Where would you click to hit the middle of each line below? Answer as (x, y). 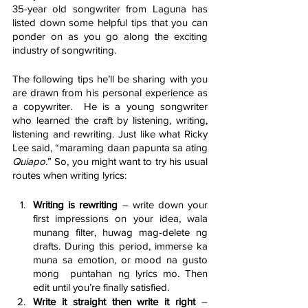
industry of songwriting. (66, 50)
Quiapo (29, 162)
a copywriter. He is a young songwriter (110, 107)
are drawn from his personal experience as (110, 93)
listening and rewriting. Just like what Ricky (110, 134)
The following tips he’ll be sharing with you (110, 79)
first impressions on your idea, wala (120, 219)
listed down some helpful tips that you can (110, 23)
